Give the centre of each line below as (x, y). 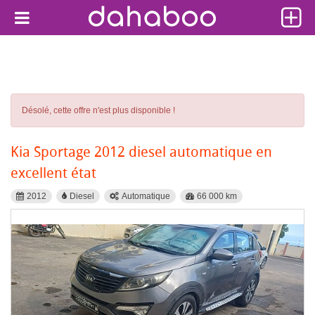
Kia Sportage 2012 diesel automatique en (141, 152)
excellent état (53, 173)
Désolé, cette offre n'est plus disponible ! (98, 110)
